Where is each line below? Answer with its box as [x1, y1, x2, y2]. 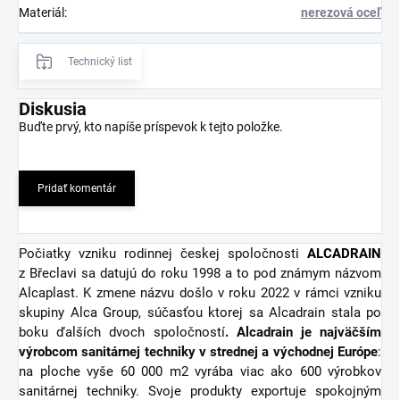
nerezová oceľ [301, 5, 381, 21]
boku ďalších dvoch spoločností [19, 324, 225, 341]
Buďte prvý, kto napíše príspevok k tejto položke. [19, 120, 283, 135]
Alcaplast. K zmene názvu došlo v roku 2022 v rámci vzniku [19, 285, 381, 302]
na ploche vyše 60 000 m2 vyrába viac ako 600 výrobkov [19, 363, 381, 380]
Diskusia [19, 98, 87, 121]
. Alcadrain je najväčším [224, 324, 381, 341]
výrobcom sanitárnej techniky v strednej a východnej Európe [19, 344, 378, 361]
